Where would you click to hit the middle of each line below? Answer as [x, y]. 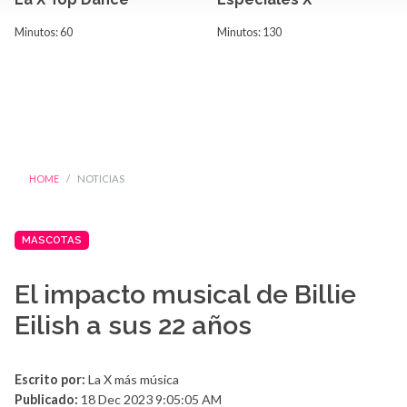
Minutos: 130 [249, 32]
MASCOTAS [52, 240]
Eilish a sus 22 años [133, 326]
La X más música [132, 380]
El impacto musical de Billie [185, 295]
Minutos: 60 [44, 32]
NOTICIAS [101, 179]
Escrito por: [50, 380]
